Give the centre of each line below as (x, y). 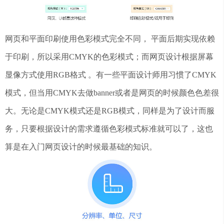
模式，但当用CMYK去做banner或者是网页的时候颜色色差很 (112, 93)
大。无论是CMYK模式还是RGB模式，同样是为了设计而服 (110, 111)
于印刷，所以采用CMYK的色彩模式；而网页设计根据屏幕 (109, 57)
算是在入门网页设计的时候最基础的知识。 (81, 147)
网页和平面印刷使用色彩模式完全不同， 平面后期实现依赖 (110, 39)
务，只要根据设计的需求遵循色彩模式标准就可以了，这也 (109, 129)
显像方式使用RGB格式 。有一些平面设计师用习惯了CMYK (111, 75)
